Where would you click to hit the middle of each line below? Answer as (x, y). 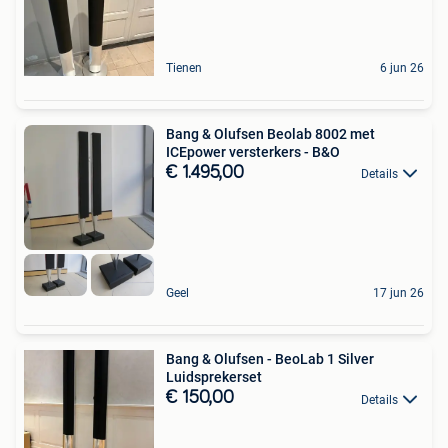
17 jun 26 (398, 293)
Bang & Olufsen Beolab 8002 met (270, 133)
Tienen (184, 67)
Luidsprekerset (214, 377)
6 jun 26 (402, 67)
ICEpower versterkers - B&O (253, 151)
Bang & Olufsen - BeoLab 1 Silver (270, 359)
